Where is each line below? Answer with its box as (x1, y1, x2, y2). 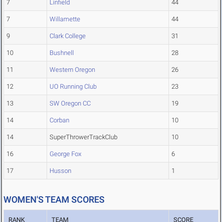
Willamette (50, 15, 80, 23)
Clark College (50, 32, 86, 40)
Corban (50, 116, 69, 124)
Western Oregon (50, 66, 95, 74)
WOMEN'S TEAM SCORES (3, 194, 105, 205)
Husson (50, 167, 71, 175)
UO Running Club (50, 83, 97, 91)
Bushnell (50, 49, 74, 57)
